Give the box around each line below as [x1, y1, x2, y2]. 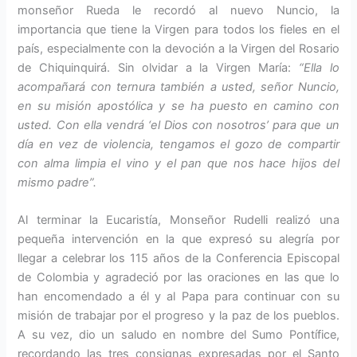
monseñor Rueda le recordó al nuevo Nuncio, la [18, 2, 339, 18]
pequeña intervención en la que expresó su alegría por [18, 232, 339, 247]
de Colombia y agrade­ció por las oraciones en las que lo [18, 270, 339, 285]
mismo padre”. [18, 175, 97, 190]
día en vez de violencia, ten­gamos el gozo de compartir [18, 136, 339, 151]
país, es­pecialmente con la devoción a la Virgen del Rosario [18, 41, 339, 56]
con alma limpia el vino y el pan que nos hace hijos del [18, 155, 339, 171]
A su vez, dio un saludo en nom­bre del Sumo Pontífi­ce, [18, 328, 339, 343]
